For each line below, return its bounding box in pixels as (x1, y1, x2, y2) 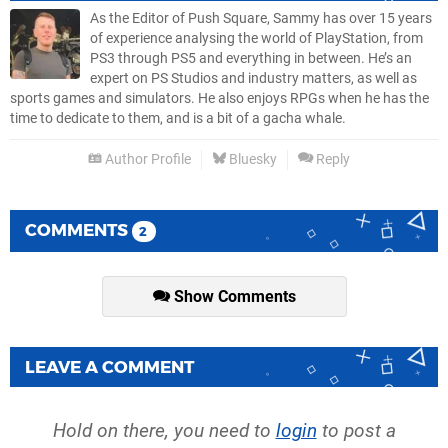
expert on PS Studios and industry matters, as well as (90, 69, 417, 87)
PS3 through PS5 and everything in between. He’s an (90, 49, 412, 67)
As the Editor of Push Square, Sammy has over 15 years (90, 9, 432, 27)
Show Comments (169, 286, 296, 306)
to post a (316, 418, 396, 442)
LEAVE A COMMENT (25, 356, 194, 377)
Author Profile (102, 150, 191, 168)
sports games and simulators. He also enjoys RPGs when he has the (10, 89, 429, 107)
